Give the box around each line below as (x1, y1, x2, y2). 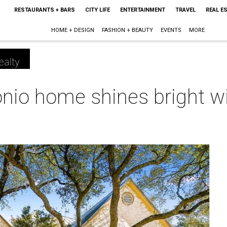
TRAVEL (175, 7, 196, 13)
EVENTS (161, 27, 182, 33)
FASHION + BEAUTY (102, 27, 154, 33)
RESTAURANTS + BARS (14, 7, 75, 13)
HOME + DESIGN (51, 27, 95, 33)
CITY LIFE (85, 7, 110, 13)
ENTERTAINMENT (120, 7, 165, 13)
